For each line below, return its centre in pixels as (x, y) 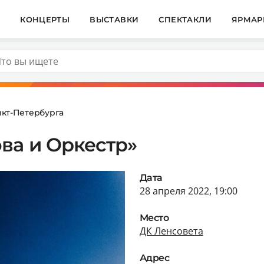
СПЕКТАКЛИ (185, 19)
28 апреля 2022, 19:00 (188, 191)
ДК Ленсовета (171, 231)
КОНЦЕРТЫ (45, 19)
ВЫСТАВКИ (114, 19)
